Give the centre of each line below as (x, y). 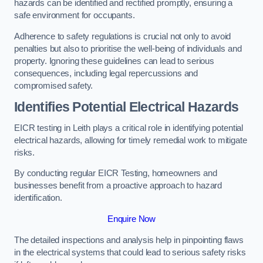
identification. (38, 198)
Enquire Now (131, 219)
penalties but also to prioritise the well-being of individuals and (128, 48)
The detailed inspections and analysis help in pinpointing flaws (129, 240)
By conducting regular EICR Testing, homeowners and (116, 173)
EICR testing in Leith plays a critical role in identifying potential (129, 128)
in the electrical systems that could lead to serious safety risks (130, 252)
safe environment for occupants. (75, 16)
